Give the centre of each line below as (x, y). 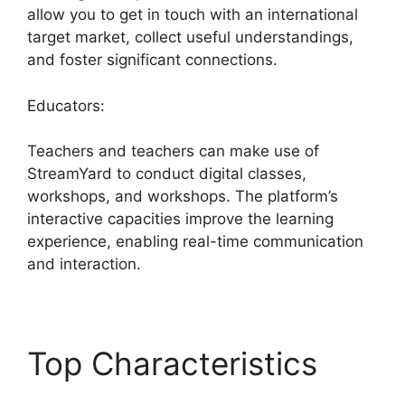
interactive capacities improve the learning (180, 219)
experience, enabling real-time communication (195, 242)
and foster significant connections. (152, 60)
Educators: (66, 105)
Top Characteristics (172, 364)
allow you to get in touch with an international (193, 15)
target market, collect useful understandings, (190, 38)
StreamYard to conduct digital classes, (167, 174)
